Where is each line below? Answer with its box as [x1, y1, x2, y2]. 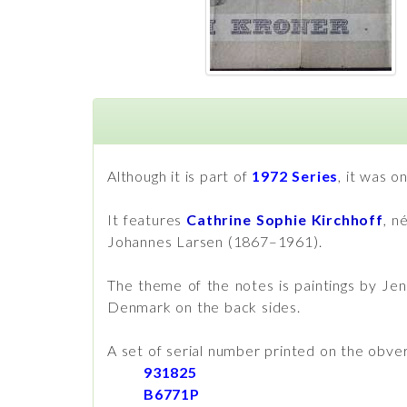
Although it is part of [107, 167, 253, 184]
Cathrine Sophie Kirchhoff [186, 211, 383, 228]
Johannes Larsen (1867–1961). [107, 233, 323, 250]
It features [107, 211, 187, 228]
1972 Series [252, 167, 339, 184]
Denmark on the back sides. [107, 298, 301, 315]
